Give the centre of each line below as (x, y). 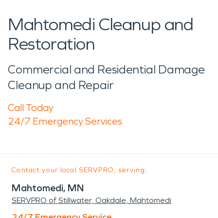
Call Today (31, 107)
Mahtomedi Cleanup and (101, 24)
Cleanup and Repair (61, 85)
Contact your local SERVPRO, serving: (80, 170)
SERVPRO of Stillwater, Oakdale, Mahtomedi (91, 200)
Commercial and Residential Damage (107, 69)
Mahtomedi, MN (48, 188)
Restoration (51, 44)
